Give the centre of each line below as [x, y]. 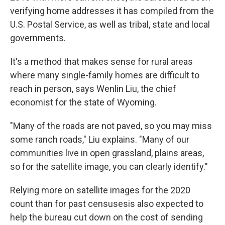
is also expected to [166, 203]
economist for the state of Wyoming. [83, 102]
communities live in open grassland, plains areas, [107, 153]
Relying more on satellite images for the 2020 [100, 190]
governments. [38, 38]
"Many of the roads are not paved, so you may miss [111, 126]
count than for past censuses [69, 203]
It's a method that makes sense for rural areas [101, 61]
